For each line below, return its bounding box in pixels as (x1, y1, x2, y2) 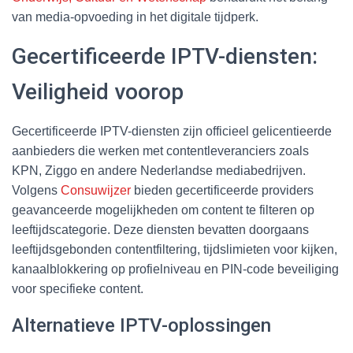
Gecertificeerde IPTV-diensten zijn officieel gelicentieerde (12, 124, 332, 138)
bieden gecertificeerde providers (131, 183, 314, 197)
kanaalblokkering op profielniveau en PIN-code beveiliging (12, 262, 339, 276)
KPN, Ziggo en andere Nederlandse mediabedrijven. (12, 163, 306, 177)
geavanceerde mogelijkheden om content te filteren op (12, 203, 314, 217)
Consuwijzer (61, 183, 131, 197)
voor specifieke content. (12, 281, 143, 295)
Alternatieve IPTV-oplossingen (12, 314, 271, 336)
